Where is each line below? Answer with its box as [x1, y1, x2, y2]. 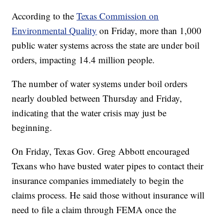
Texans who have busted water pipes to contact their [12, 160, 204, 172]
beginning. [12, 121, 53, 134]
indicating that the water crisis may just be [12, 107, 167, 119]
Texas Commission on [76, 10, 159, 22]
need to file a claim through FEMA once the [12, 203, 177, 216]
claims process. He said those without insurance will [12, 189, 205, 201]
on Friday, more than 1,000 [97, 24, 202, 37]
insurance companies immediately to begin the [12, 174, 184, 187]
